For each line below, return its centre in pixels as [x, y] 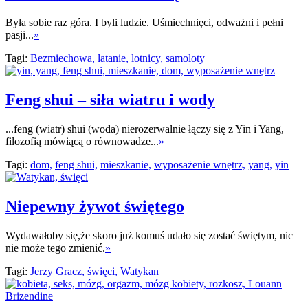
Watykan [140, 271]
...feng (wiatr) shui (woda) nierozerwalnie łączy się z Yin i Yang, [145, 129]
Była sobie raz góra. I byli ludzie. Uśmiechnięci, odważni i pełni [144, 22]
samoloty [185, 58]
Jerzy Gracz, [57, 271]
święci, [102, 271]
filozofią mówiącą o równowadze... [82, 141]
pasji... [20, 35]
